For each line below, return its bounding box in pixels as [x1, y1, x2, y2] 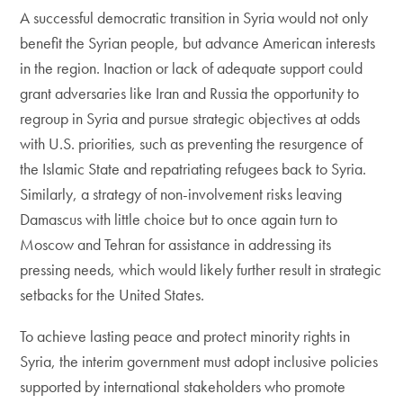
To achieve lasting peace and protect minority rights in [20, 326, 351, 346]
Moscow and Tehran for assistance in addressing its [20, 234, 332, 255]
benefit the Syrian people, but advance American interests [20, 32, 376, 53]
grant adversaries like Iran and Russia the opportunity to [20, 83, 360, 103]
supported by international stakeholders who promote [20, 376, 346, 397]
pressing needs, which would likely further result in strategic [20, 259, 382, 280]
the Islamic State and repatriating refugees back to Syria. [20, 158, 367, 179]
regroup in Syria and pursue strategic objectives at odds [20, 108, 361, 129]
